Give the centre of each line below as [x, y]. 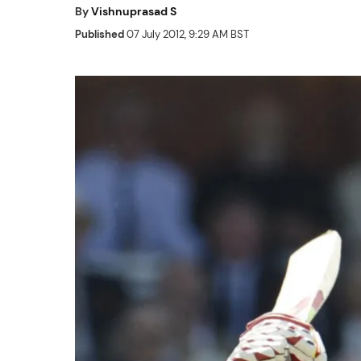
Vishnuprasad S [134, 11]
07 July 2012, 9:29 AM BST [187, 34]
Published [100, 34]
